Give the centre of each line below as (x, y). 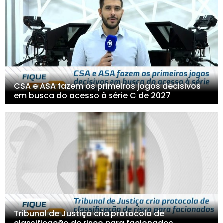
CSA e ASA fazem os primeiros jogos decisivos (107, 86)
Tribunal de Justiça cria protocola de (89, 214)
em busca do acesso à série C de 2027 (92, 96)
